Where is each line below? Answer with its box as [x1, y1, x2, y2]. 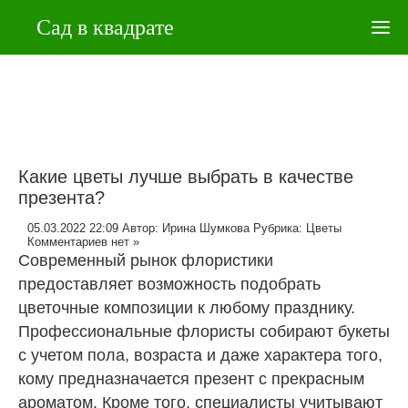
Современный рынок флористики [18, 250, 273, 270]
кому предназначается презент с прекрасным [18, 369, 364, 388]
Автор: [122, 220, 162, 235]
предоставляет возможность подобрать [18, 274, 321, 293]
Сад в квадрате [36, 15, 174, 39]
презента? [18, 188, 105, 209]
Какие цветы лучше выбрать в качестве [18, 167, 353, 188]
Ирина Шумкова [162, 220, 250, 235]
